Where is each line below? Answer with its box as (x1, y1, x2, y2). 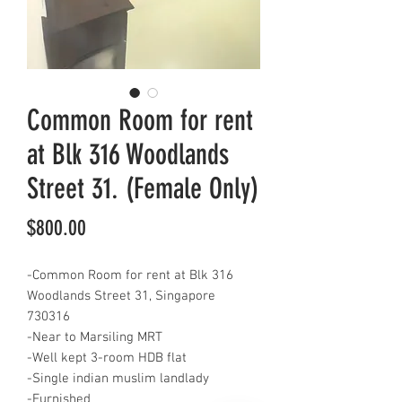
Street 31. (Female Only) (27, 171, 258, 205)
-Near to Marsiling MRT (27, 329, 162, 345)
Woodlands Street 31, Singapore (27, 288, 215, 304)
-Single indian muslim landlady (27, 371, 209, 387)
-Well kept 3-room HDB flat (27, 350, 187, 366)
